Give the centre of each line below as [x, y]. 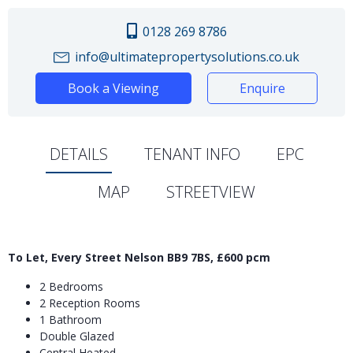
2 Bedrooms [71, 287]
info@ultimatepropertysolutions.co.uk [186, 57]
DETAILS [78, 154]
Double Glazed [77, 336]
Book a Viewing [113, 89]
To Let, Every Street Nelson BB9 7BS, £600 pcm [139, 258]
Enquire [262, 89]
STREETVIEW [211, 192]
